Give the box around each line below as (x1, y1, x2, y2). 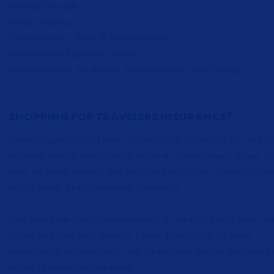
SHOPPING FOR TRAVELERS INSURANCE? (9, 109, 232, 124)
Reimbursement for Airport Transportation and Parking (7, 64, 239, 75)
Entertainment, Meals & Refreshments (7, 32, 170, 43)
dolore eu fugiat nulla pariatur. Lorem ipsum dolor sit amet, (9, 230, 254, 241)
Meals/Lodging (7, 17, 70, 28)
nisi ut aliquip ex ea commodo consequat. (9, 182, 182, 193)
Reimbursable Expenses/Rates (7, 48, 136, 59)
